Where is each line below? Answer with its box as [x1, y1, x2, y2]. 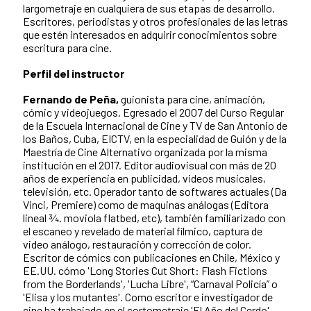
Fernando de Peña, [23, 92, 121, 106]
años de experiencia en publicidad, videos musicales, [23, 171, 266, 185]
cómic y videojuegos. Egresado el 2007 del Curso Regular [23, 106, 284, 119]
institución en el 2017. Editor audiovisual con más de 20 [23, 158, 276, 172]
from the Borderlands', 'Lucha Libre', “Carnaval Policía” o [23, 277, 278, 291]
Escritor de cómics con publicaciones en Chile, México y [23, 251, 280, 264]
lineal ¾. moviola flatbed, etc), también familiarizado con [23, 211, 285, 225]
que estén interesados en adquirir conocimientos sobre [23, 28, 277, 42]
